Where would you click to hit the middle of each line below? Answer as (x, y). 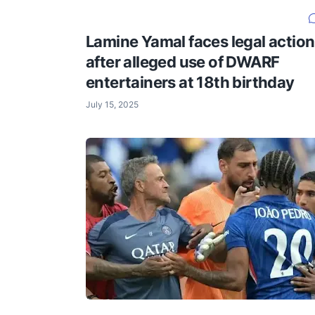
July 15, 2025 (112, 105)
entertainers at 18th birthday (190, 83)
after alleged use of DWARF (183, 62)
